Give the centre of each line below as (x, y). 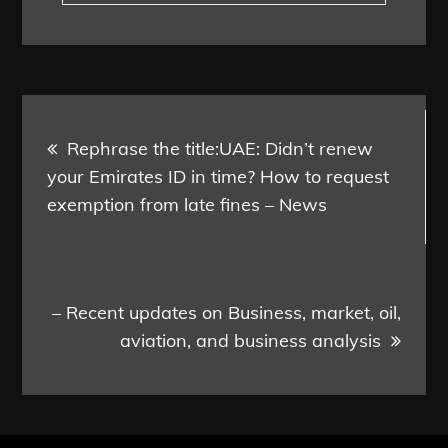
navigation (116, 175)
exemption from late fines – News (187, 205)
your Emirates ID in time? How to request (218, 177)
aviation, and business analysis (250, 341)
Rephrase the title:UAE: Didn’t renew (220, 149)
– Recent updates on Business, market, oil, (226, 313)
